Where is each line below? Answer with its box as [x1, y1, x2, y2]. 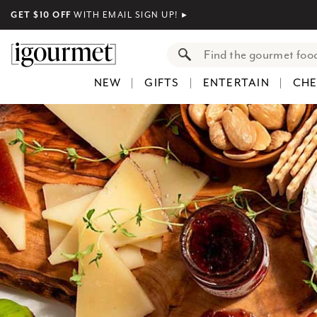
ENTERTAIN [202, 76, 270, 90]
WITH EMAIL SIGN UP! [71, 9, 180, 21]
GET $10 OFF [11, 9, 71, 21]
